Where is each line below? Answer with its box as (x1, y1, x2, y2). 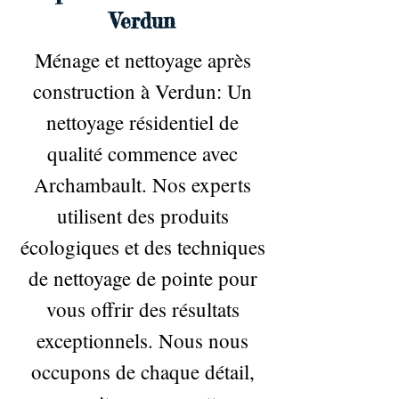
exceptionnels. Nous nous (37, 327, 248, 354)
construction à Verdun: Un (33, 77, 252, 104)
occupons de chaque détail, (30, 358, 255, 385)
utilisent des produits (56, 202, 229, 229)
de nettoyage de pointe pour (28, 265, 257, 291)
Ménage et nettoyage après (34, 46, 251, 73)
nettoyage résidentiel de (46, 109, 239, 135)
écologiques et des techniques (20, 233, 265, 260)
